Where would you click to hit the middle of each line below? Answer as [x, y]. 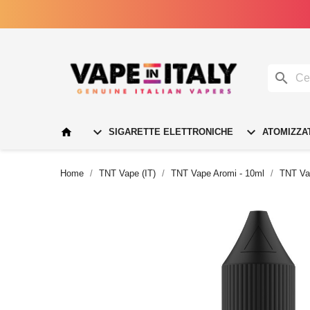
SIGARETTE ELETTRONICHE [170, 131]
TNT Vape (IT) [127, 173]
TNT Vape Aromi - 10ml [218, 173]
